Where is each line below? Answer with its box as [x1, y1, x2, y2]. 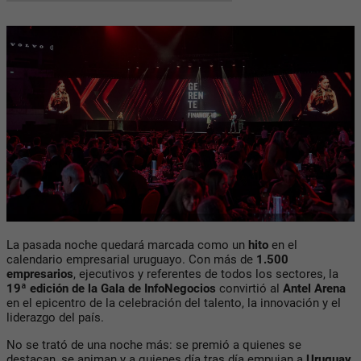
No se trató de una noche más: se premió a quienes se [6, 337, 301, 352]
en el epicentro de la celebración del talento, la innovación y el [6, 295, 341, 310]
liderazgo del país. [6, 309, 104, 325]
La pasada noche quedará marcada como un [6, 237, 248, 252]
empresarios [6, 266, 73, 281]
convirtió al [216, 280, 283, 296]
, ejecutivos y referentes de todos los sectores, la [73, 266, 338, 281]
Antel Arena [283, 280, 346, 296]
